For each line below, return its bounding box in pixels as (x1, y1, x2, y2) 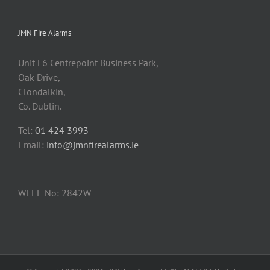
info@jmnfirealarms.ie (46, 139, 139, 151)
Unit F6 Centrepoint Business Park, (18, 57, 159, 69)
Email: (18, 139, 46, 151)
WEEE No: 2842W (18, 187, 91, 199)
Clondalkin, (18, 86, 66, 98)
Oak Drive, (18, 71, 60, 84)
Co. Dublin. (18, 100, 61, 113)
